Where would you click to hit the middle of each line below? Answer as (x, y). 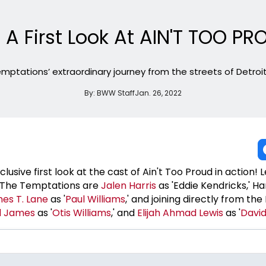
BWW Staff (116, 93)
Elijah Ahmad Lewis (180, 213)
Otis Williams (82, 213)
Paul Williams (95, 199)
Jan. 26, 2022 (158, 93)
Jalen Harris (129, 185)
